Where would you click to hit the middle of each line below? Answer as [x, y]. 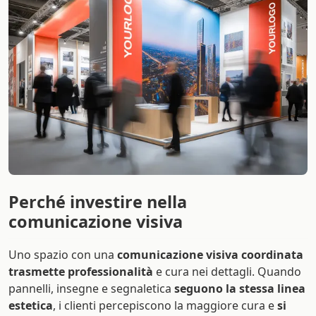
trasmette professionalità [81, 271]
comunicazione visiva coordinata [210, 254]
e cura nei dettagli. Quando [227, 271]
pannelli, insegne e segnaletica [91, 288]
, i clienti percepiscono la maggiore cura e [165, 305]
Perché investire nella [98, 202]
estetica [31, 305]
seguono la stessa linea [240, 288]
